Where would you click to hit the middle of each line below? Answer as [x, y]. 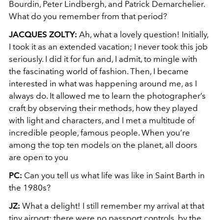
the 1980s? [30, 188]
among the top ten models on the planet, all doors [103, 145]
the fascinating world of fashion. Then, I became [99, 71]
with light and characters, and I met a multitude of [102, 120]
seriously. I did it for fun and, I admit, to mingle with [103, 59]
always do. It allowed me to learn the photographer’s [107, 96]
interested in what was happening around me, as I [103, 83]
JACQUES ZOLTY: [43, 34]
